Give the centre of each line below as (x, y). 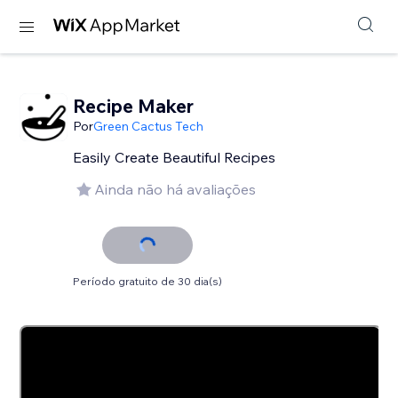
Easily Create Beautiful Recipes (175, 157)
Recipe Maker (134, 106)
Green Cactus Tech (149, 126)
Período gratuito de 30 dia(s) (148, 281)
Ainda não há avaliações (175, 189)
